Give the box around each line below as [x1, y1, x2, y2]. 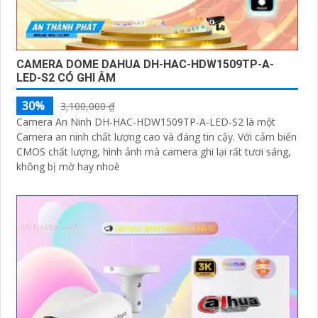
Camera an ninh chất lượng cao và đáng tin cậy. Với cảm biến [16, 130, 238, 144]
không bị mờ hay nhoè [16, 160, 120, 174]
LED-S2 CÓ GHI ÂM [16, 71, 116, 85]
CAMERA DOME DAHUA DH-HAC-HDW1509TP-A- [16, 57, 274, 72]
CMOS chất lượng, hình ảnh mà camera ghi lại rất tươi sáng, [16, 145, 291, 159]
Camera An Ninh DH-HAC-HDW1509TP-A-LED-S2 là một [16, 115, 275, 129]
